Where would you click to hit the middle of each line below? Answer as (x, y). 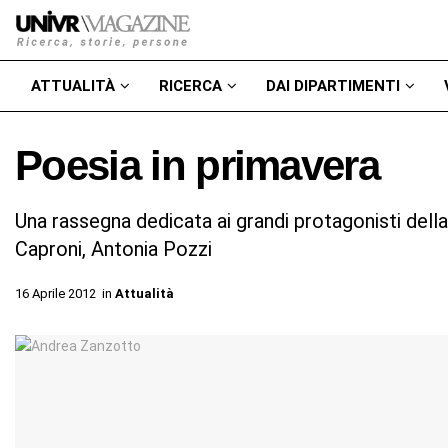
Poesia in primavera (197, 165)
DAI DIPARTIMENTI (333, 86)
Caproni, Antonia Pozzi (113, 248)
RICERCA (190, 86)
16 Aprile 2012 (55, 293)
